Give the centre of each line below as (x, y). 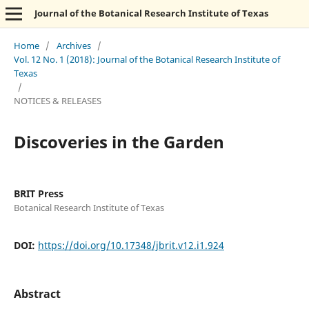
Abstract (37, 293)
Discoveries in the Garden (119, 141)
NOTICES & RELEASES (57, 100)
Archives (73, 45)
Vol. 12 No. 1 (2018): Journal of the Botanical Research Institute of (147, 59)
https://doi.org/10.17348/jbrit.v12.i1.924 (131, 245)
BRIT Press (38, 193)
